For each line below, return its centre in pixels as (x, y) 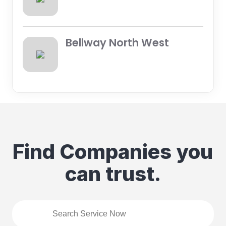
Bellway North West (117, 42)
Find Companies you (113, 151)
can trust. (113, 174)
